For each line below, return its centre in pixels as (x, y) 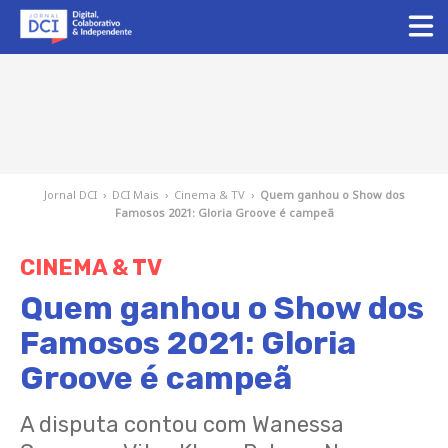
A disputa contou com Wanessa (182, 424)
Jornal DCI (70, 194)
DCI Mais (135, 194)
